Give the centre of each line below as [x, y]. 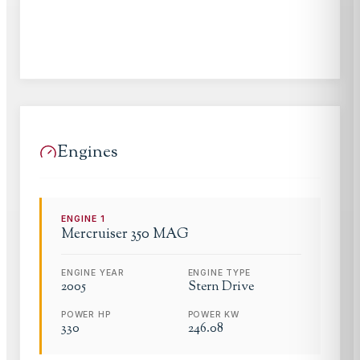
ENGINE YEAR [93, 272]
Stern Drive [221, 287]
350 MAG [160, 234]
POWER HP [86, 314]
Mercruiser [94, 234]
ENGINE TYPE [219, 272]
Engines [87, 152]
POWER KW [214, 314]
